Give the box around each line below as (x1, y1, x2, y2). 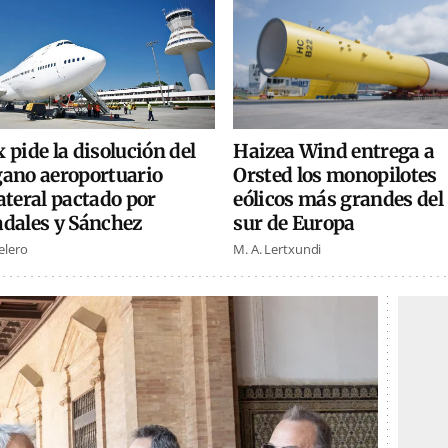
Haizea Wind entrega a (233, 139, 435, 164)
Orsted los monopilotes (233, 163, 437, 188)
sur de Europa (233, 211, 355, 236)
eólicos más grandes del (233, 187, 443, 212)
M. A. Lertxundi (233, 240, 322, 259)
